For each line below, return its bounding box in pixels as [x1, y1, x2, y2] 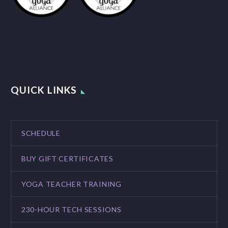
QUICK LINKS [11, 84, 77, 96]
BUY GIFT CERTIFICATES [21, 154, 113, 163]
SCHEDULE [21, 129, 61, 138]
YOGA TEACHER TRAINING [21, 180, 122, 189]
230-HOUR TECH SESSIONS [21, 205, 122, 214]
